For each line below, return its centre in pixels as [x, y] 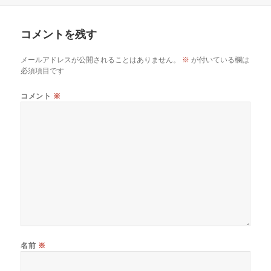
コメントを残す [59, 34]
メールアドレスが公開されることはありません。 [101, 60]
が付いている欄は [220, 60]
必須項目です [43, 71]
